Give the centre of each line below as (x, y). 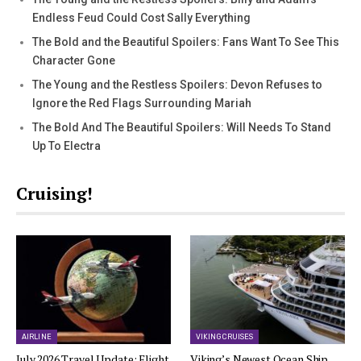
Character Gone (74, 61)
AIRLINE (37, 336)
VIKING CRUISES (225, 336)
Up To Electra (66, 146)
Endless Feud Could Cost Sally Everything (141, 18)
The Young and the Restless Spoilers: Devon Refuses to (177, 85)
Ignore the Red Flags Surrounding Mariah (142, 104)
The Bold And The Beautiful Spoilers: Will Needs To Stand (182, 128)
